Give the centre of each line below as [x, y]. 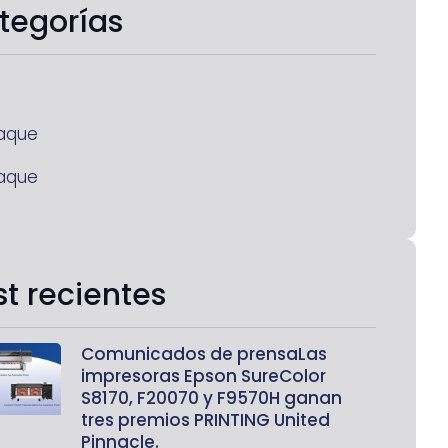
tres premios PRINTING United [205, 419]
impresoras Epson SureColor [203, 375]
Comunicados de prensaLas [204, 353]
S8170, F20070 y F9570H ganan [211, 397]
